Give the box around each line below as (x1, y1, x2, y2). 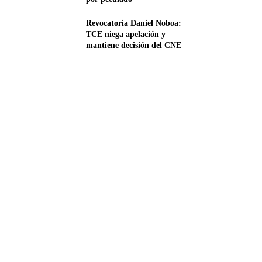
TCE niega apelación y (86, 30, 166, 39)
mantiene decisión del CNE (86, 41, 182, 50)
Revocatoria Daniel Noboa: (86, 19, 182, 28)
